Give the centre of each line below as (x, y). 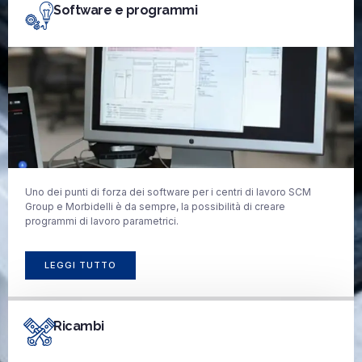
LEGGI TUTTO (80, 265)
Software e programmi (125, 10)
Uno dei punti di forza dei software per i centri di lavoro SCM (168, 192)
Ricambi (79, 326)
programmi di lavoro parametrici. (102, 221)
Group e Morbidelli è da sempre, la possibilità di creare (155, 206)
